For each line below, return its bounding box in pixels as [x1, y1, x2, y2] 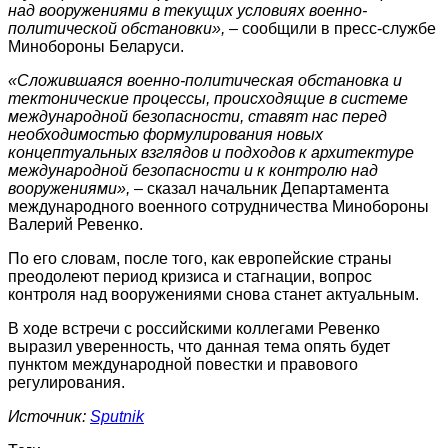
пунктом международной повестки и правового [8, 355, 358, 373]
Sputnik [90, 407, 144, 425]
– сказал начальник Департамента [130, 179, 389, 197]
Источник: [8, 407, 90, 425]
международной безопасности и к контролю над [8, 161, 378, 179]
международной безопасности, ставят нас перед [8, 107, 387, 125]
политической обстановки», [8, 19, 225, 37]
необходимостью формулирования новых [8, 125, 323, 143]
